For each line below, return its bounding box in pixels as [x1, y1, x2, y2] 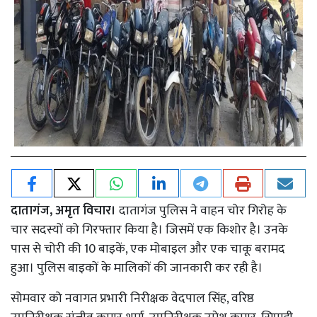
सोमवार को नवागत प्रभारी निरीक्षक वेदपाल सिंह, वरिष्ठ [11, 287, 254, 309]
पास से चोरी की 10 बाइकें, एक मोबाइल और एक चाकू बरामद [11, 238, 285, 260]
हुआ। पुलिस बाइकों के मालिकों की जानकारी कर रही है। [11, 257, 265, 279]
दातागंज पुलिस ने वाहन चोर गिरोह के [116, 200, 287, 221]
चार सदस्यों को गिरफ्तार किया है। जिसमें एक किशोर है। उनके [11, 219, 288, 241]
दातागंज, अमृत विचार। [11, 200, 116, 221]
